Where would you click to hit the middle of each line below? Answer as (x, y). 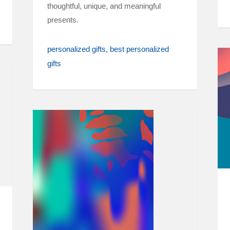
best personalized (139, 49)
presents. (63, 20)
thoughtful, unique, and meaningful (104, 6)
